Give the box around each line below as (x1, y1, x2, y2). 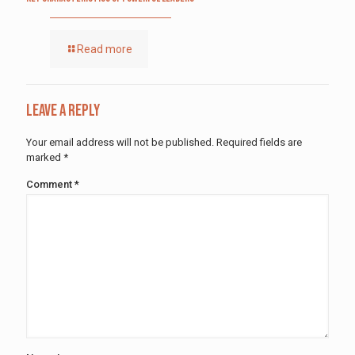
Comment (26, 177, 74, 190)
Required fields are (216, 136, 302, 148)
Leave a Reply (26, 100, 100, 120)
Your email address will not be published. (26, 136, 214, 148)
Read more (77, 42, 132, 55)
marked (26, 151, 63, 163)
